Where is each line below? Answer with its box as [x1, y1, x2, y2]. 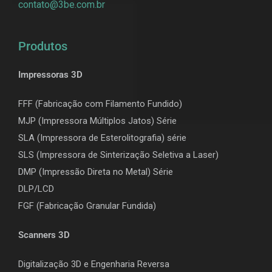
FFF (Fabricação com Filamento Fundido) [18, 98, 182, 109]
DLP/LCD [18, 183, 54, 194]
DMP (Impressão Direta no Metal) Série [18, 166, 173, 177]
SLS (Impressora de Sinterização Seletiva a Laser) [18, 149, 219, 160]
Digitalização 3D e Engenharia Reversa [18, 258, 169, 270]
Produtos [18, 38, 67, 53]
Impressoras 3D [18, 69, 83, 80]
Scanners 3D [18, 229, 70, 240]
